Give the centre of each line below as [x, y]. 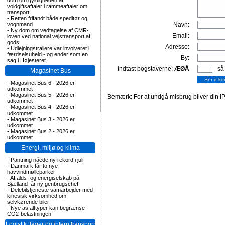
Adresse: [177, 47]
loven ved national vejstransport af [49, 36]
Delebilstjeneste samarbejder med [52, 190]
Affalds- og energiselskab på [45, 178]
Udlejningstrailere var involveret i [50, 48]
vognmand [20, 24]
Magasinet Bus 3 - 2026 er [43, 119]
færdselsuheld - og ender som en [47, 54]
